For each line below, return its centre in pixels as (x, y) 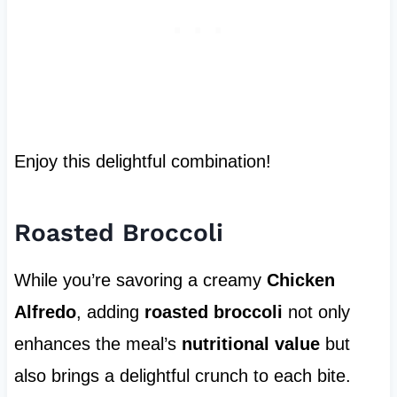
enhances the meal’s (97, 344)
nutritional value (250, 344)
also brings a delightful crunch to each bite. (182, 376)
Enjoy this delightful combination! (142, 162)
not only (316, 312)
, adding (110, 312)
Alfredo (45, 312)
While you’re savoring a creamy (140, 280)
